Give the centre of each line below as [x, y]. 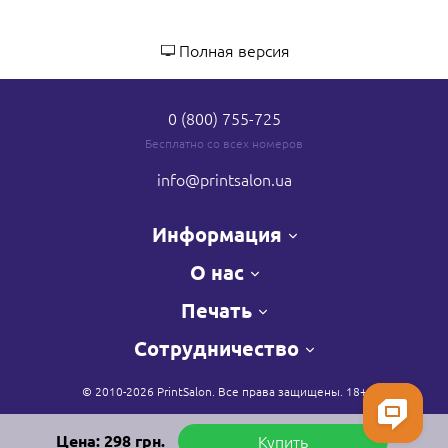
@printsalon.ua [238, 179]
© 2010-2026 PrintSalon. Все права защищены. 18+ [224, 391]
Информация [216, 234]
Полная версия [234, 50]
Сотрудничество [216, 348]
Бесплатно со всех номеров [224, 143]
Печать [216, 310]
